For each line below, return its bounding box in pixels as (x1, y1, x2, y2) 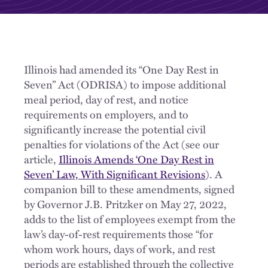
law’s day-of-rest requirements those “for (24, 226, 213, 242)
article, (24, 151, 59, 167)
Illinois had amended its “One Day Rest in (24, 61, 219, 77)
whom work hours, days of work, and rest (24, 240, 215, 257)
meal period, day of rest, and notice (24, 91, 188, 107)
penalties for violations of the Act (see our (24, 136, 219, 152)
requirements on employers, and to (24, 106, 188, 122)
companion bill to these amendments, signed (24, 181, 234, 197)
